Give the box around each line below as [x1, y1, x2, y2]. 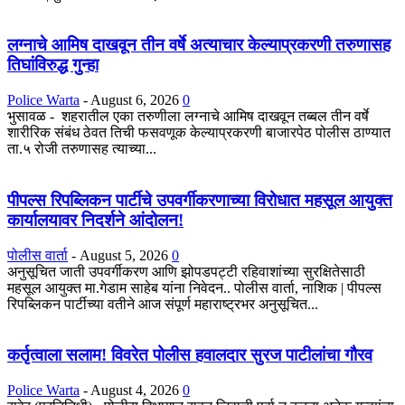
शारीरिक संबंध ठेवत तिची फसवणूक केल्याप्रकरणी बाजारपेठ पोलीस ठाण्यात [7, 125, 391, 141]
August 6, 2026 [90, 92, 179, 108]
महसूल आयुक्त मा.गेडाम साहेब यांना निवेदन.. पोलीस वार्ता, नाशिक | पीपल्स [7, 279, 381, 296]
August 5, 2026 [80, 247, 168, 263]
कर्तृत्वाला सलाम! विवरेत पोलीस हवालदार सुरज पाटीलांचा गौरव [7, 345, 372, 365]
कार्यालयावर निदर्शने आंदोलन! [7, 210, 184, 230]
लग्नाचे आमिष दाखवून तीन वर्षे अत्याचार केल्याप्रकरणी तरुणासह [7, 35, 391, 55]
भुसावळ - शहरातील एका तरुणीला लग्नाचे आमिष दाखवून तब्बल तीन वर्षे [7, 108, 369, 125]
